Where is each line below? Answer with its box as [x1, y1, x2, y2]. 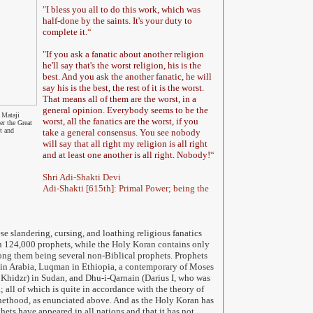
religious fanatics [136, 228, 202, 238]
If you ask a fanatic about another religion [45, 49, 204, 59]
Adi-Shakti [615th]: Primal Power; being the [42, 183, 209, 194]
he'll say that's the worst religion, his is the [42, 60, 201, 71]
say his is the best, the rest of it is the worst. [42, 82, 204, 93]
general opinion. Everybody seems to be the [42, 105, 208, 115]
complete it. [42, 27, 87, 37]
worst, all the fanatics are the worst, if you [42, 116, 198, 126]
